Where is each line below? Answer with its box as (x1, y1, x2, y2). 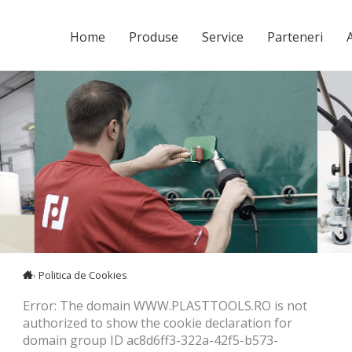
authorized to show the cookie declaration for (23, 314, 292, 332)
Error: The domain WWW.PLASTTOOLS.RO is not (23, 297, 307, 315)
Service (202, 28, 244, 46)
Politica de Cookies (38, 267, 127, 282)
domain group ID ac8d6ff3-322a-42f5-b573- (23, 332, 278, 350)
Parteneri (267, 28, 323, 46)
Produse (129, 28, 178, 46)
